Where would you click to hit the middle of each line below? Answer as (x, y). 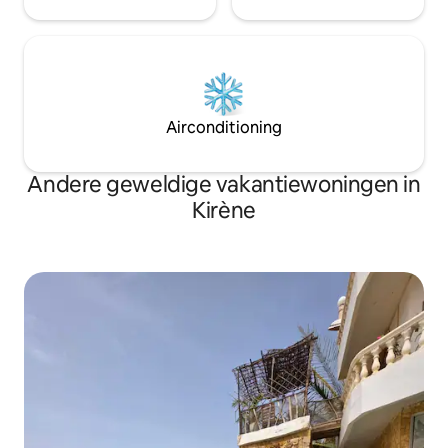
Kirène (224, 211)
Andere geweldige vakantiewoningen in (224, 185)
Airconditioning (224, 128)
